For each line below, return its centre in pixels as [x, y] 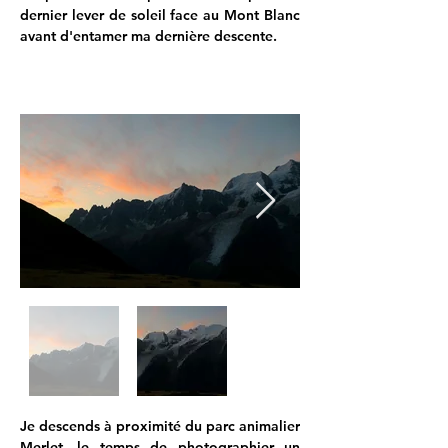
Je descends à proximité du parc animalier [160, 426]
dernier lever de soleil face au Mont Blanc [160, 15]
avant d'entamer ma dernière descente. [148, 36]
